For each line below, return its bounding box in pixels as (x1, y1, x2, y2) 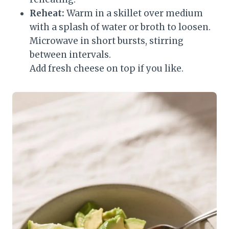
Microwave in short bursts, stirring (30, 35, 184, 47)
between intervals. (30, 49, 111, 61)
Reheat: (30, 8, 64, 19)
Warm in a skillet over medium (64, 8, 203, 19)
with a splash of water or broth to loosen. (30, 21, 211, 33)
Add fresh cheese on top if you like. (30, 63, 184, 75)
